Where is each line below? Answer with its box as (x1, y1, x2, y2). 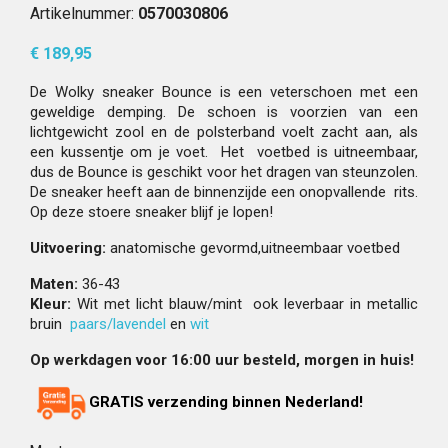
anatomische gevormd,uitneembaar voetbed (106, 239, 400, 257)
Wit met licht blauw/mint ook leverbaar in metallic (71, 295, 418, 313)
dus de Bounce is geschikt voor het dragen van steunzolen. (30, 163, 418, 181)
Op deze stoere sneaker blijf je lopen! (30, 203, 277, 221)
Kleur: (30, 295, 71, 313)
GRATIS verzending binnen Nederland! (89, 393, 363, 412)
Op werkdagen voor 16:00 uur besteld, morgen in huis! (30, 351, 414, 369)
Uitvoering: (30, 239, 106, 257)
